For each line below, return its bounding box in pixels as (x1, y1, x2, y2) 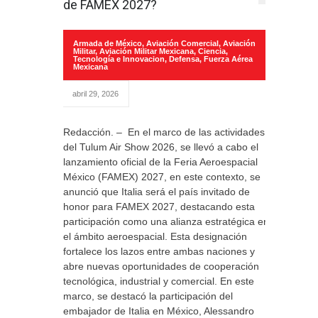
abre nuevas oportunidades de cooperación (63, 261, 259, 272)
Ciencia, (198, 47, 228, 55)
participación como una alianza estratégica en (63, 216, 269, 227)
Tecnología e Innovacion (73, 55, 165, 63)
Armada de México (73, 39, 142, 48)
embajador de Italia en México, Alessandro (63, 305, 254, 317)
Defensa (169, 55, 199, 63)
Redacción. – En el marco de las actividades (63, 126, 265, 138)
